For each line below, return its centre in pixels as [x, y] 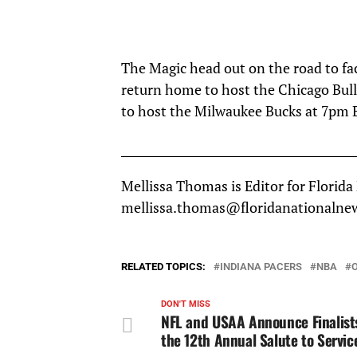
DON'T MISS [186, 304]
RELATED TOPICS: [163, 266]
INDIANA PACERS [261, 266]
